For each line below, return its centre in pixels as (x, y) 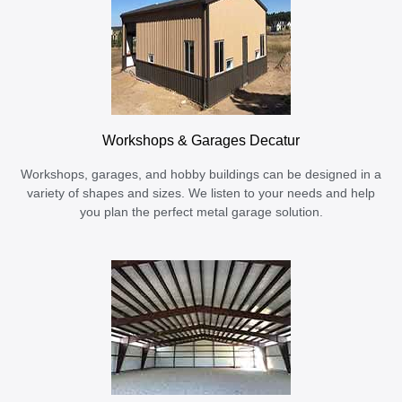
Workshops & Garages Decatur (201, 140)
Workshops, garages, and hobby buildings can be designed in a (201, 174)
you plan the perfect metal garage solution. (201, 212)
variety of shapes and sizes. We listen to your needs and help (201, 193)
